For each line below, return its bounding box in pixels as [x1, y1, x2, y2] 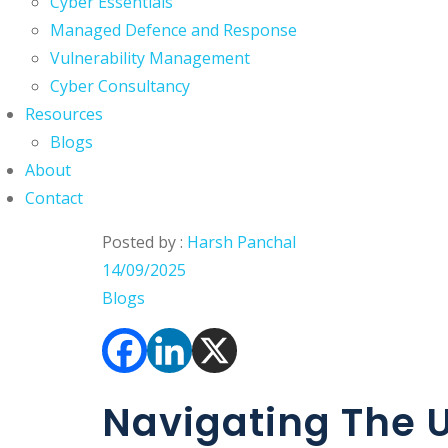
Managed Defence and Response [50, 19, 297, 41]
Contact [25, 187, 83, 209]
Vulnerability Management [50, 47, 250, 69]
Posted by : [102, 231, 187, 253]
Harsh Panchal [187, 231, 296, 253]
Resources [25, 103, 103, 125]
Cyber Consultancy [50, 75, 190, 97]
